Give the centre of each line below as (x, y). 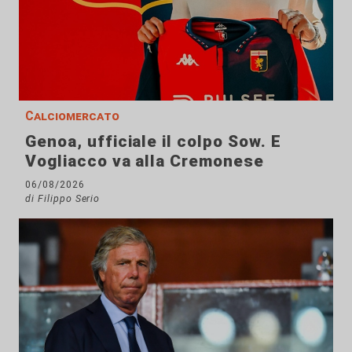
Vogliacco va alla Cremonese (145, 161)
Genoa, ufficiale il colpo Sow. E (153, 142)
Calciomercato (72, 116)
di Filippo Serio (63, 199)
